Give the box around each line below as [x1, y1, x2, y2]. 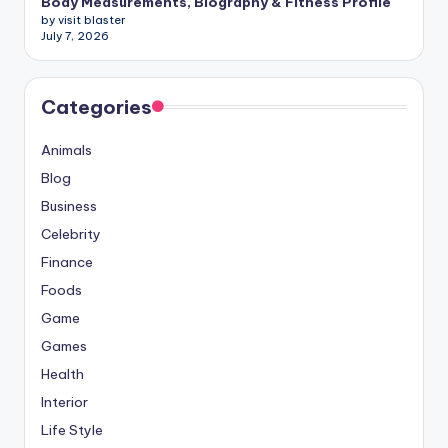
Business [41, 197, 97, 216]
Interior [41, 393, 88, 412]
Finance [41, 253, 93, 272]
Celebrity [41, 225, 101, 244]
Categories [41, 95, 152, 120]
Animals [41, 141, 92, 160]
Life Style [41, 421, 103, 440]
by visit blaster [41, 13, 125, 28]
